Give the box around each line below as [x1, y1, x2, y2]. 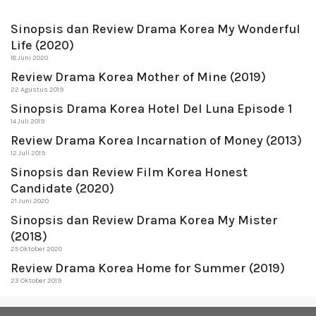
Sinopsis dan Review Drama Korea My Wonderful [11, 21, 300, 37]
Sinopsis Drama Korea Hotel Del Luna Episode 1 [11, 101, 292, 117]
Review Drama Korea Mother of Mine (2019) [11, 69, 266, 85]
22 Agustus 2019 [11, 85, 63, 95]
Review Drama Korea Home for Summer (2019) [11, 260, 285, 276]
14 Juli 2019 [11, 117, 44, 126]
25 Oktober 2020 [11, 245, 62, 254]
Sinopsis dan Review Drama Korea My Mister [11, 212, 278, 229]
